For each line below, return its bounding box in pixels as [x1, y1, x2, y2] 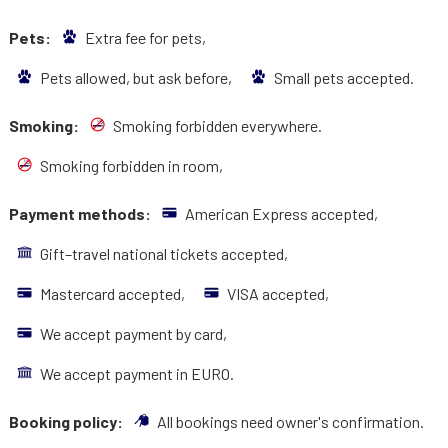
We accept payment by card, [39, 323, 230, 343]
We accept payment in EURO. [39, 363, 237, 383]
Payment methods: [8, 203, 154, 223]
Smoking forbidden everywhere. [112, 115, 325, 135]
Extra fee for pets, [84, 27, 209, 47]
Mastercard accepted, [39, 283, 188, 303]
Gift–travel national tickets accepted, [39, 243, 291, 263]
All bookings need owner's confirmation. [156, 411, 427, 431]
